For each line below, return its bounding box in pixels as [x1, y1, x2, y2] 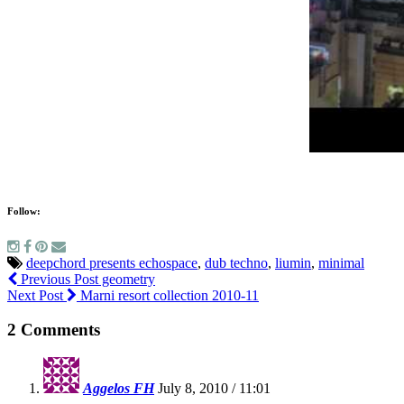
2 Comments [7, 320, 100, 340]
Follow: [7, 205, 41, 216]
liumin [275, 254, 311, 271]
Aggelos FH [83, 381, 154, 397]
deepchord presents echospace [26, 254, 197, 271]
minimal [318, 254, 364, 271]
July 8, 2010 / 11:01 [158, 381, 271, 397]
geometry [98, 271, 155, 287]
